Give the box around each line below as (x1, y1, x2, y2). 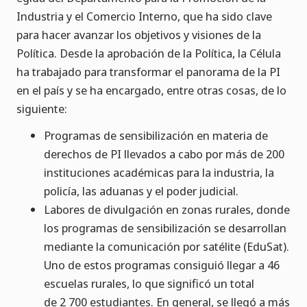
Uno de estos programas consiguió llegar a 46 (44, 257, 280, 273)
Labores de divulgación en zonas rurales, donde (44, 201, 290, 218)
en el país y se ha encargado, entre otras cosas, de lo (16, 82, 286, 99)
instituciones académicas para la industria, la (44, 164, 274, 181)
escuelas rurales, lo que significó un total (44, 275, 254, 292)
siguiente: (16, 101, 67, 117)
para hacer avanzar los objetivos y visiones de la (16, 27, 261, 43)
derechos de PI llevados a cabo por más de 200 (44, 146, 284, 162)
